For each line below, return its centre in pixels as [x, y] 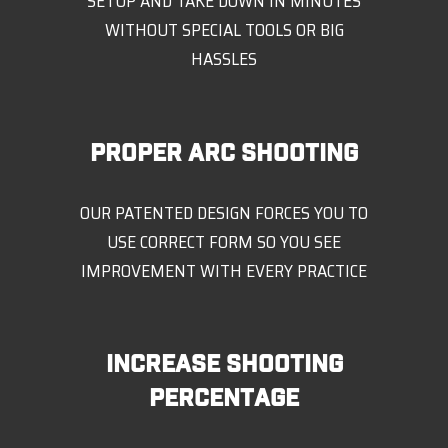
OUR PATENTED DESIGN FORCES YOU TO [224, 212]
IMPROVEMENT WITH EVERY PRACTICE [224, 270]
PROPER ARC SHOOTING [224, 152]
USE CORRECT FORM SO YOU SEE [224, 241]
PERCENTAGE [224, 398]
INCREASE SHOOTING [224, 364]
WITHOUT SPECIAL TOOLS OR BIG [224, 30]
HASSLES [224, 59]
